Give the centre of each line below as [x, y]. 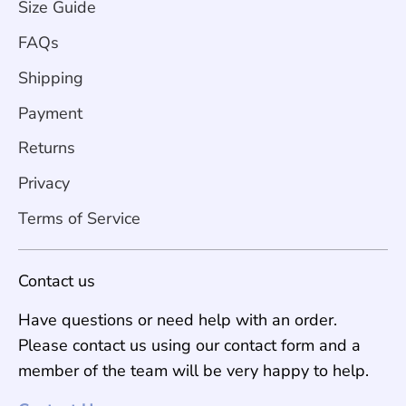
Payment [50, 113]
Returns [47, 148]
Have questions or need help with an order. [178, 320]
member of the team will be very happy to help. [193, 371]
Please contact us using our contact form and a [189, 346]
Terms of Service [79, 218]
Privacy [44, 184]
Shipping [51, 77]
